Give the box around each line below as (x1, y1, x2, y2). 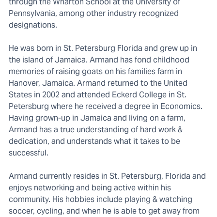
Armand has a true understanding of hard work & (9, 124, 183, 135)
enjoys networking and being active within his (9, 183, 171, 193)
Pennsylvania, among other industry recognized (9, 8, 179, 19)
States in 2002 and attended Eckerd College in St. (9, 90, 186, 100)
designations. (9, 20, 57, 31)
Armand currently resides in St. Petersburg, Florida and (9, 171, 206, 182)
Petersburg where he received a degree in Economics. (9, 101, 202, 112)
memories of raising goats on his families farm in (9, 66, 182, 77)
